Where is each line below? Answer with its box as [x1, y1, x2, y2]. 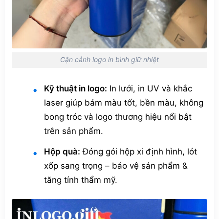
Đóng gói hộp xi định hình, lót [80, 146, 197, 156]
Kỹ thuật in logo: [44, 83, 107, 93]
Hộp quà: [44, 146, 80, 156]
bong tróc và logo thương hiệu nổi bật [44, 111, 192, 122]
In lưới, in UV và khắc [107, 83, 192, 93]
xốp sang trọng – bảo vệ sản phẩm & [44, 160, 188, 171]
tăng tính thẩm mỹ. [44, 175, 117, 185]
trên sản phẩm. [44, 126, 103, 136]
